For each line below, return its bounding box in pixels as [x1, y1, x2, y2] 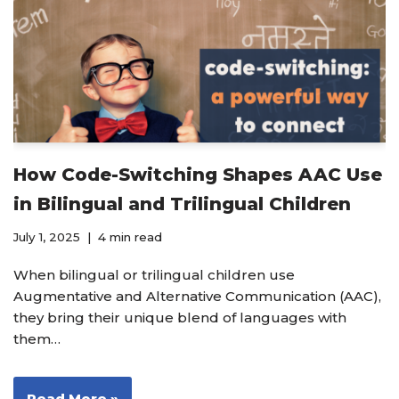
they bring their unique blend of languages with [13, 308, 346, 326]
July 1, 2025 [13, 229, 80, 244]
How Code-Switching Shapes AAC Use [13, 163, 382, 185]
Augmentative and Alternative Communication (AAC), [13, 287, 381, 305]
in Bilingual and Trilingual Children [13, 192, 351, 215]
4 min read [98, 229, 162, 244]
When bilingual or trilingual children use [13, 265, 295, 283]
